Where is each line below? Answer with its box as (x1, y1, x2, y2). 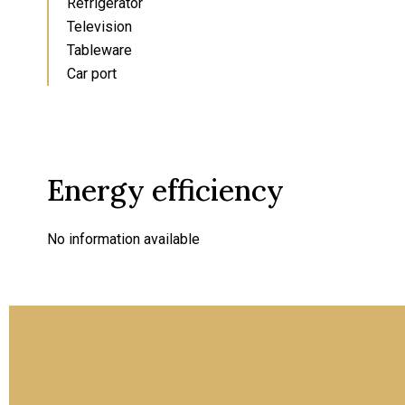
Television (67, 18, 132, 35)
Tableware (67, 42, 132, 59)
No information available (47, 231, 200, 248)
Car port (67, 65, 117, 82)
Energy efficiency (47, 172, 284, 209)
